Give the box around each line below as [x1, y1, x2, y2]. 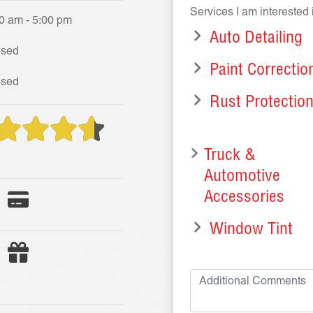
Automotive [203, 169, 280, 186]
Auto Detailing [210, 31, 303, 48]
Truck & [203, 148, 256, 165]
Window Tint [210, 222, 293, 239]
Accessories [203, 190, 284, 207]
